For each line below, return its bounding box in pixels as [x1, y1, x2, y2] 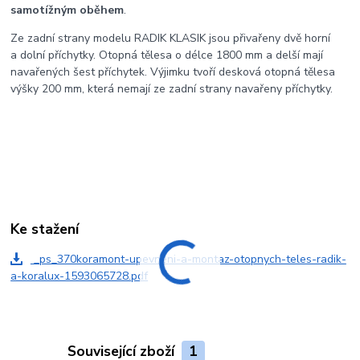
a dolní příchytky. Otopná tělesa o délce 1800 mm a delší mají [10, 47, 324, 63]
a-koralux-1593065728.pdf [10, 268, 149, 284]
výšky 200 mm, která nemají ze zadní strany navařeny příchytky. [10, 81, 333, 97]
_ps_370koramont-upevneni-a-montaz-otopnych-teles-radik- [30, 252, 346, 268]
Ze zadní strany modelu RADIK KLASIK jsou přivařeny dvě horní [10, 31, 331, 47]
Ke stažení [10, 219, 80, 239]
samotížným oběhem [10, 2, 125, 18]
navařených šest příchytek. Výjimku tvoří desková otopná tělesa [10, 64, 336, 80]
